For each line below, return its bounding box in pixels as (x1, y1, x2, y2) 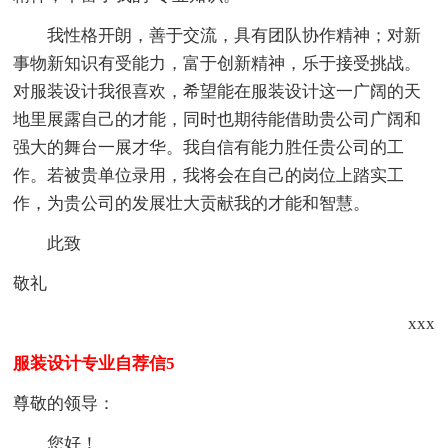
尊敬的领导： (13, 393, 116, 413)
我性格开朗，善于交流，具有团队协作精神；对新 (13, 25, 422, 45)
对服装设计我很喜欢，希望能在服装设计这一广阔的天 (13, 81, 422, 101)
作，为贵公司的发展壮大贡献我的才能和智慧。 (13, 193, 371, 213)
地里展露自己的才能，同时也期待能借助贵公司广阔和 (13, 109, 422, 129)
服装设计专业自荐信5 (13, 353, 176, 373)
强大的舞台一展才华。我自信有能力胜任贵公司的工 (13, 137, 405, 157)
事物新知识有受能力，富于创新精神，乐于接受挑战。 (13, 53, 422, 73)
